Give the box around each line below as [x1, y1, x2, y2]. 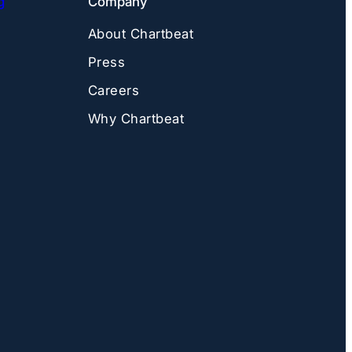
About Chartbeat [87, 25, 194, 42]
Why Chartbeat [87, 110, 185, 126]
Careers [87, 82, 140, 98]
